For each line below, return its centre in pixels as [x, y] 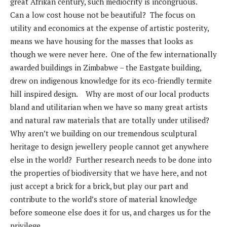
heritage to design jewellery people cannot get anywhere [109, 147]
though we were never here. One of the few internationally [113, 54]
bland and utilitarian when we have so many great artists [109, 107]
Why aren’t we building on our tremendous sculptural [104, 134]
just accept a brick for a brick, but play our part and [99, 186]
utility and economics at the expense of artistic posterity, [109, 28]
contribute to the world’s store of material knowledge [104, 199]
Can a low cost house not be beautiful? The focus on [103, 15]
